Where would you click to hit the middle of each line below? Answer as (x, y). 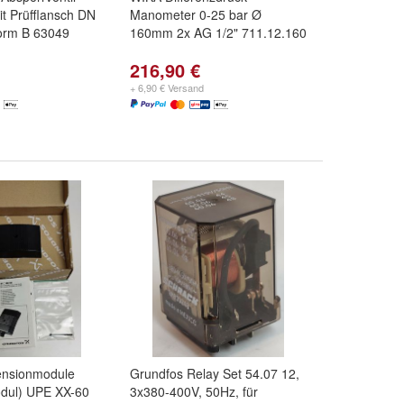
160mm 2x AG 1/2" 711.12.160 (218, 32)
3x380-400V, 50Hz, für (194, 391)
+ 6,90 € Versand (167, 87)
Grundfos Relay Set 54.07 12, (215, 373)
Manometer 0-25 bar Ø (196, 14)
